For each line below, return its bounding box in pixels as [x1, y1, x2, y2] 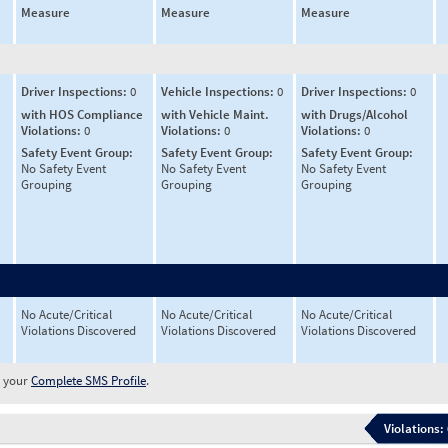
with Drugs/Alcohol [301, 105, 408, 123]
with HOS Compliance [21, 105, 143, 123]
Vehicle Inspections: [161, 83, 277, 100]
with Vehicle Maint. [161, 105, 269, 123]
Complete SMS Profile [31, 372, 146, 389]
